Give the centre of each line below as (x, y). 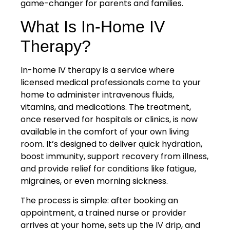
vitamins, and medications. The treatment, (106, 107)
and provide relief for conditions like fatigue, (108, 169)
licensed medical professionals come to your (111, 83)
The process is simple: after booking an (99, 201)
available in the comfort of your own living (105, 132)
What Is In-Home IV (93, 27)
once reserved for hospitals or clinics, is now (109, 120)
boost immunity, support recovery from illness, (114, 157)
